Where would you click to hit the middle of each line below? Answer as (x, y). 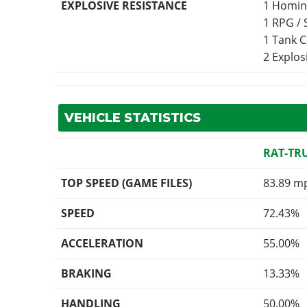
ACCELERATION (102, 244)
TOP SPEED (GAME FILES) (127, 183)
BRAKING (87, 274)
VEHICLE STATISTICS (132, 118)
